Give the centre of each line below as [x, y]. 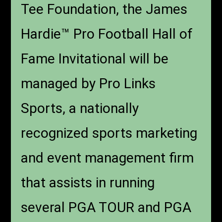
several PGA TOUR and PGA [106, 207]
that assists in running [88, 182]
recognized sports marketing [109, 133]
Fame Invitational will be [95, 58]
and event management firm [108, 158]
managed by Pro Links [88, 83]
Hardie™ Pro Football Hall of [107, 34]
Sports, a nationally [80, 108]
